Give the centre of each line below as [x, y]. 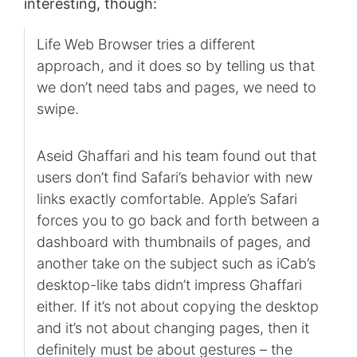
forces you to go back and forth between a [178, 220]
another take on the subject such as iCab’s [176, 263]
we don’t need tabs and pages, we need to [176, 87]
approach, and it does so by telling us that [175, 65]
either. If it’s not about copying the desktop [177, 306]
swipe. [57, 108]
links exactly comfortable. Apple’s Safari [167, 198]
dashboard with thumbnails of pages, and [173, 241]
